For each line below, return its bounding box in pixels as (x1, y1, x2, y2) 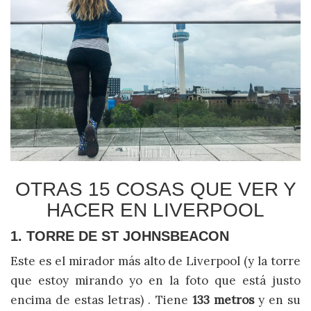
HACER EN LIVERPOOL (47, 199, 264, 221)
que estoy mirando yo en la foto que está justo (10, 272, 301, 288)
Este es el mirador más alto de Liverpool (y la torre (10, 253, 301, 269)
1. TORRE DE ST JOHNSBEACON (10, 228, 229, 244)
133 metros (192, 292, 254, 308)
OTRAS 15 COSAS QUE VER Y (15, 178, 296, 200)
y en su (253, 292, 301, 308)
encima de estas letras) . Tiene (10, 292, 192, 308)
